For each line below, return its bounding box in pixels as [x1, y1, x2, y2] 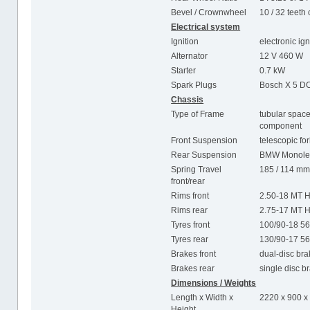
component [259, 121, 302, 131]
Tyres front [171, 220, 210, 230]
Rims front [171, 191, 210, 201]
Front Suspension [171, 136, 238, 146]
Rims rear [171, 206, 208, 216]
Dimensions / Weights [171, 278, 257, 289]
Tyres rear [171, 235, 209, 245]
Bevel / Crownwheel [171, 8, 247, 18]
